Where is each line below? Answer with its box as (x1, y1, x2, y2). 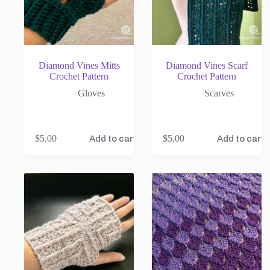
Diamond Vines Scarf (166, 60, 248, 71)
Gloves (77, 88, 105, 99)
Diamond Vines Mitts (38, 60, 120, 71)
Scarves (204, 88, 234, 99)
